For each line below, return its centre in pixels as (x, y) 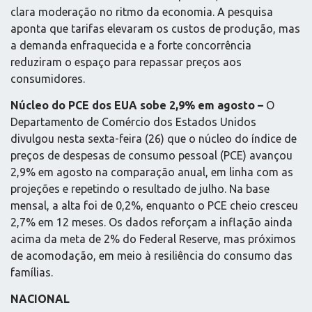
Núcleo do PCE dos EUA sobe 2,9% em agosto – (138, 105)
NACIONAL (40, 299)
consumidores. (48, 78)
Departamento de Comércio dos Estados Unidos (133, 122)
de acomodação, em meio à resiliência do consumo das (151, 255)
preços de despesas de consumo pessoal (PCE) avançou (151, 155)
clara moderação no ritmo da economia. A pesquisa (142, 11)
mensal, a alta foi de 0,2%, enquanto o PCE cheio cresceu (154, 205)
